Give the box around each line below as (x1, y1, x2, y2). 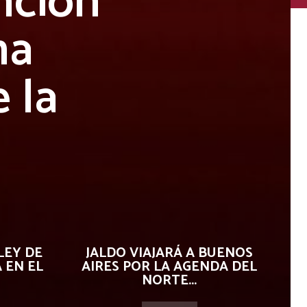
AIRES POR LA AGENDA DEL (82, 256, 257, 278)
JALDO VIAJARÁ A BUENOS (86, 242, 253, 265)
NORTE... (142, 269, 197, 292)
